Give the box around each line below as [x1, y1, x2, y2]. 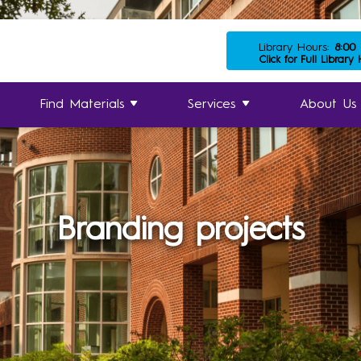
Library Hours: [259, 42, 334, 53]
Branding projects [56, 214, 305, 247]
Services [188, 98, 237, 111]
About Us [300, 98, 358, 111]
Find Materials [39, 98, 125, 111]
